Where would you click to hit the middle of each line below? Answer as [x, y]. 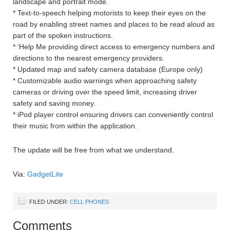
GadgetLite [45, 174]
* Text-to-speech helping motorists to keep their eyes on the [109, 13]
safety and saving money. [54, 103]
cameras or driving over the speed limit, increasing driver [105, 92]
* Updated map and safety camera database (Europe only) [108, 69]
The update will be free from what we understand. [93, 150]
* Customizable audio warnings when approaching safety [105, 81]
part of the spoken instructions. [63, 35]
